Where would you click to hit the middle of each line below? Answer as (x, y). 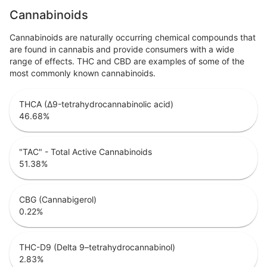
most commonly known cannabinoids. (83, 73)
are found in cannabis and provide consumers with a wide (122, 49)
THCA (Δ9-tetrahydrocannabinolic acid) (96, 104)
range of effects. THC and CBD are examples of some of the (127, 61)
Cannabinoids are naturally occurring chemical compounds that (133, 37)
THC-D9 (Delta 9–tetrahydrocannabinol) (97, 247)
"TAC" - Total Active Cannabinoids (86, 151)
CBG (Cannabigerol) (58, 199)
